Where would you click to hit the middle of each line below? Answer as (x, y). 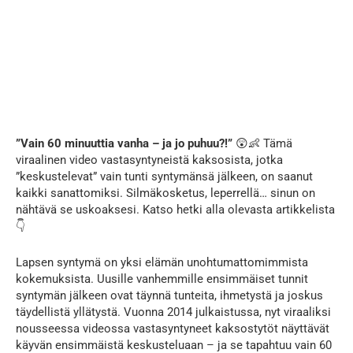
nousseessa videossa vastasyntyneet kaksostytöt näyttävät (173, 329)
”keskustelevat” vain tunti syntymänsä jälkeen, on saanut (164, 177)
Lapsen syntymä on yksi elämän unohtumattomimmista (162, 263)
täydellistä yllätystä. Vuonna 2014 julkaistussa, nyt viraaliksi (173, 312)
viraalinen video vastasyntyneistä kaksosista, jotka (149, 160)
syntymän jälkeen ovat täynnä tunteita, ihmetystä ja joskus (169, 296)
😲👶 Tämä (262, 144)
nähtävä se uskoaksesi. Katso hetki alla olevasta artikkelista (175, 210)
